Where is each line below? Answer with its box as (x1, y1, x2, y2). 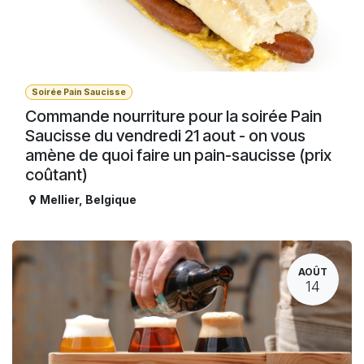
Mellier (40, 193, 79, 207)
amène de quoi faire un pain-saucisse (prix (25, 145, 331, 166)
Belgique (85, 193, 136, 207)
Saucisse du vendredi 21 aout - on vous (25, 126, 305, 146)
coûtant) (25, 165, 88, 185)
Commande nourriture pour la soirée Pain (25, 106, 322, 127)
